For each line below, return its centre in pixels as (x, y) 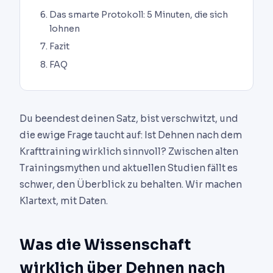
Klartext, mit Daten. (64, 201)
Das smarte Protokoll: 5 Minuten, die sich (139, 14)
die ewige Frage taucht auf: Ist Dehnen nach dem (131, 135)
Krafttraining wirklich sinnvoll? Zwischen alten (129, 152)
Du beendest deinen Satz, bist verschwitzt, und (129, 119)
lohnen (65, 28)
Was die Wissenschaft (105, 245)
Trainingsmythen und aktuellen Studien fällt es (129, 168)
